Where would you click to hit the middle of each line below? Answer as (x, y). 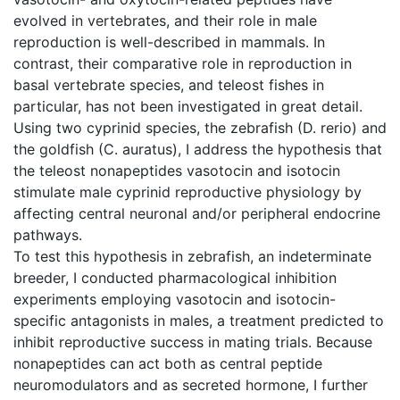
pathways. (48, 234)
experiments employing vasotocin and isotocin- (175, 299)
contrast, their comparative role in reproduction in (183, 63)
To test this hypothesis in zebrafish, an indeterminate (192, 256)
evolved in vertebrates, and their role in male (165, 20)
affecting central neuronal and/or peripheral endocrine (197, 213)
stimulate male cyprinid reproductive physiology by (187, 192)
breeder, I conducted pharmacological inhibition (175, 277)
